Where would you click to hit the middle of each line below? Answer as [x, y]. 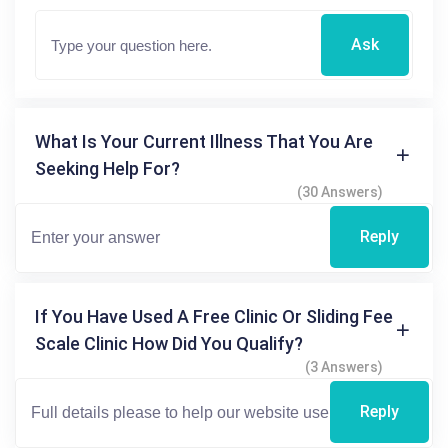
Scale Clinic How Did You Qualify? [169, 343]
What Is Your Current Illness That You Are [204, 141]
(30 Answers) [340, 191]
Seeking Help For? [107, 168]
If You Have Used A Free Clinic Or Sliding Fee [214, 316]
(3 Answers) [344, 366]
